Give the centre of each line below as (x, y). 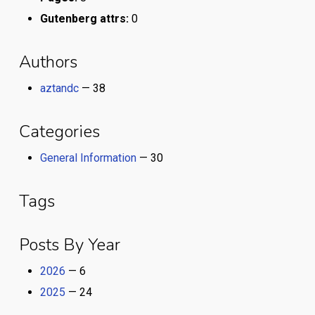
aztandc (59, 88)
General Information (88, 158)
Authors (48, 62)
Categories (59, 131)
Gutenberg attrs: (84, 19)
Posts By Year (69, 245)
